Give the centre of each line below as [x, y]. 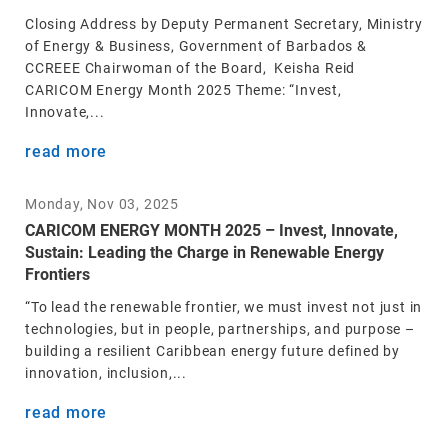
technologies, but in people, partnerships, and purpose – [220, 329]
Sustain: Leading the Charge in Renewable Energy [204, 252]
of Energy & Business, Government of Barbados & [196, 46]
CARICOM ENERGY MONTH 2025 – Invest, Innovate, [211, 230]
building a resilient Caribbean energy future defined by [212, 351]
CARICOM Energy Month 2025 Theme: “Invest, [183, 90]
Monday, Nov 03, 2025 [102, 204]
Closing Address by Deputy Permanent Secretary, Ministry [224, 24]
